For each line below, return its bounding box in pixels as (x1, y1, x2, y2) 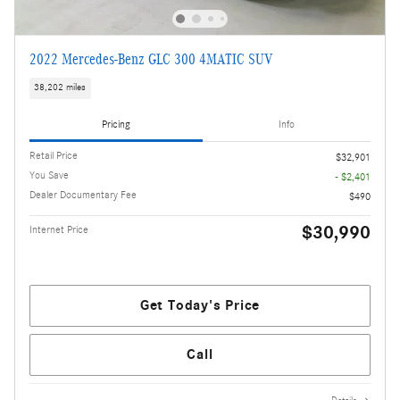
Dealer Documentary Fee (29, 187, 137, 201)
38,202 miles (34, 82, 87, 94)
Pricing (102, 118, 130, 131)
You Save (29, 168, 69, 181)
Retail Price (29, 148, 78, 162)
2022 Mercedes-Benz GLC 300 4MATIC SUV (29, 51, 272, 68)
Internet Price (29, 222, 88, 236)
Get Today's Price (139, 296, 261, 313)
